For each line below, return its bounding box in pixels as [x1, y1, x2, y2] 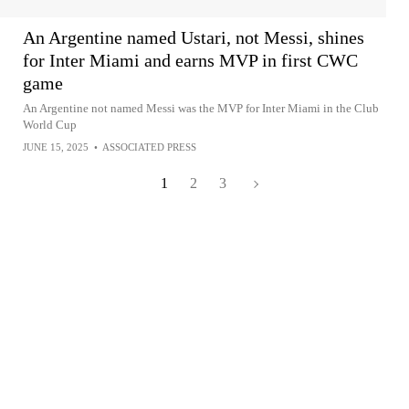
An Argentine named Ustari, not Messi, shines [23, 27, 364, 48]
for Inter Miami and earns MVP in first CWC [23, 50, 358, 71]
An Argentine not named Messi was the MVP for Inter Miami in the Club [23, 101, 379, 116]
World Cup [23, 118, 77, 132]
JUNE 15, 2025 [23, 142, 89, 153]
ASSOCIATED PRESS [102, 142, 196, 153]
